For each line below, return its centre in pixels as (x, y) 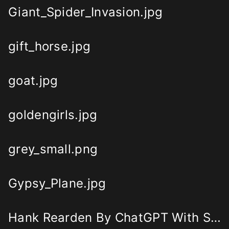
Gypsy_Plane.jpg (57, 184)
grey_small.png (53, 149)
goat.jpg (33, 81)
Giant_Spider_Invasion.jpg (86, 12)
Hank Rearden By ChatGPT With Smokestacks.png (216, 218)
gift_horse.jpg (50, 47)
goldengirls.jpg (53, 115)
